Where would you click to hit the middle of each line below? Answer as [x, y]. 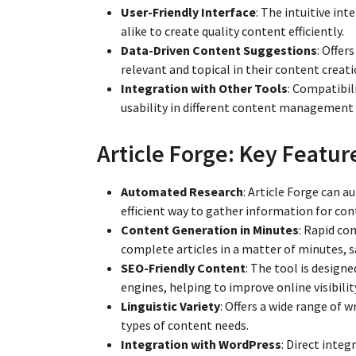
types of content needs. [185, 325]
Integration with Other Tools [204, 88]
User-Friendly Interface [188, 12]
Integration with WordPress [201, 344]
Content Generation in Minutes [210, 229]
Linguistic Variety [170, 306]
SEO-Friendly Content [183, 267]
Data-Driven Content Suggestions [219, 50]
